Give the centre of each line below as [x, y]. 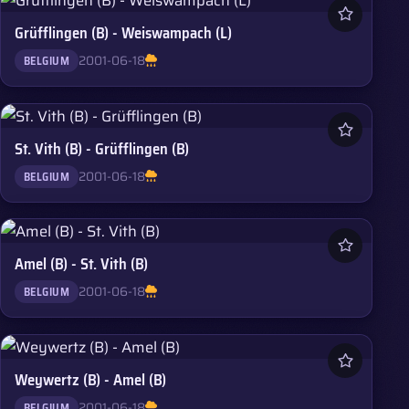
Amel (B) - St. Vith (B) [82, 264]
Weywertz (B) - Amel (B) [91, 379]
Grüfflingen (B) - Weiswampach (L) [124, 33]
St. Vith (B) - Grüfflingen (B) [102, 148]
